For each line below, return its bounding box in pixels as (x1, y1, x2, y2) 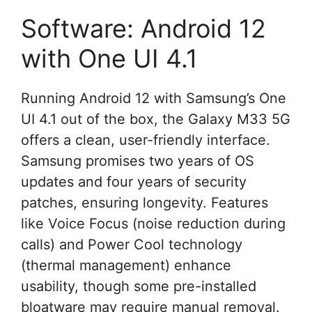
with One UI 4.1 (21, 42, 198, 74)
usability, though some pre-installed (21, 277, 256, 295)
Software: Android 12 (21, 13, 266, 44)
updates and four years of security (21, 173, 247, 190)
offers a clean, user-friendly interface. (21, 131, 270, 148)
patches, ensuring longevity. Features (21, 194, 268, 211)
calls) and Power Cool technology (21, 235, 242, 253)
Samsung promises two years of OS (21, 152, 254, 169)
